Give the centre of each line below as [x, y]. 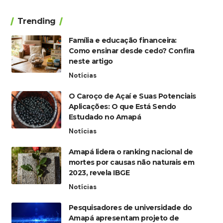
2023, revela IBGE [99, 173]
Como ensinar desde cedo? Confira [131, 51]
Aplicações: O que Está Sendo [122, 107]
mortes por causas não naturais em [131, 163]
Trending [36, 21]
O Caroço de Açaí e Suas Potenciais [132, 96]
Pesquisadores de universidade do [130, 208]
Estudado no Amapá [105, 117]
